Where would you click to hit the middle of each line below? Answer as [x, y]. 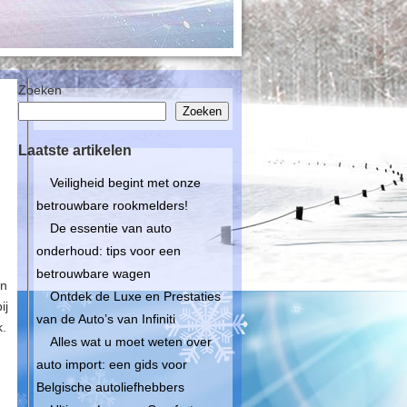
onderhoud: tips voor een [109, 251]
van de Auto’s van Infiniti [106, 319]
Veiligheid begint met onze [125, 183]
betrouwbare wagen [94, 273]
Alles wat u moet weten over [131, 342]
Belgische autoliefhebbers [110, 387]
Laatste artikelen [75, 150]
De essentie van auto [111, 228]
